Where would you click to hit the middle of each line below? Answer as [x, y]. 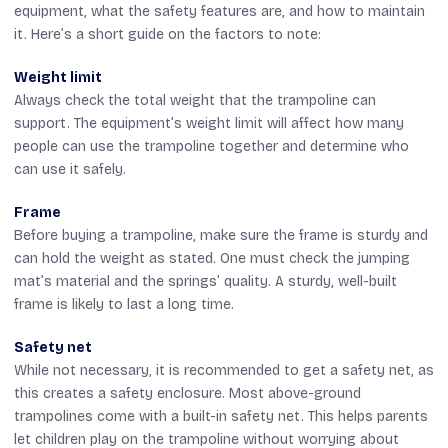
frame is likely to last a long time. [124, 304]
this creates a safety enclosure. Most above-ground [187, 393]
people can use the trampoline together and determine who [211, 146]
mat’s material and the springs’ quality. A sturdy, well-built [205, 281]
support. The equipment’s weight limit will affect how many [209, 123]
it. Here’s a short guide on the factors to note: [167, 34]
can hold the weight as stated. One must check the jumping [212, 258]
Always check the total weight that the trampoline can [195, 100]
